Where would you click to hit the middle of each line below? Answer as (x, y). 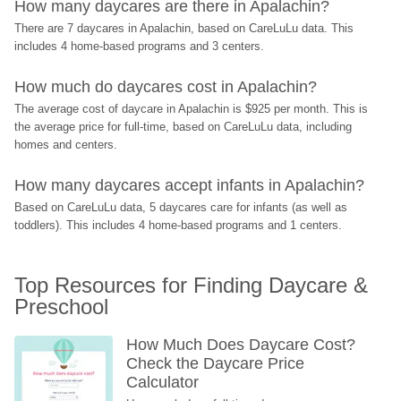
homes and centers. (66, 145)
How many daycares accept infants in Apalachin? (190, 185)
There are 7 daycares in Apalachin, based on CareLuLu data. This (184, 28)
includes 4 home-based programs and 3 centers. (140, 46)
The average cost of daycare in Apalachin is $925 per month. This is (192, 109)
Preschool (62, 307)
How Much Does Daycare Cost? (241, 345)
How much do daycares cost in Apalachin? (166, 87)
